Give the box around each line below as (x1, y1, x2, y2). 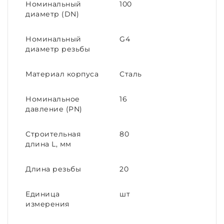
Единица (25, 190, 60, 198)
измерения (25, 200, 69, 208)
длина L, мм (25, 140, 71, 148)
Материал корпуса (25, 70, 98, 78)
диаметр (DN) (25, 10, 79, 18)
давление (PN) (25, 105, 82, 113)
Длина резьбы (25, 165, 81, 173)
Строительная (25, 130, 80, 138)
